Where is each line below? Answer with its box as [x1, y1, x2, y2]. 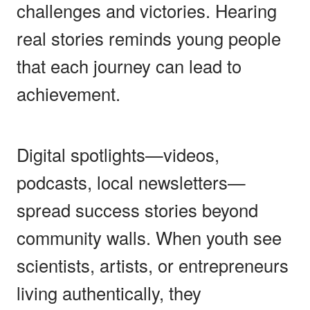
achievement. [17, 80, 120, 106]
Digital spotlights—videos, [17, 141, 219, 167]
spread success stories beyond [17, 197, 258, 222]
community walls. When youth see [17, 224, 282, 250]
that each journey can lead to [17, 53, 241, 78]
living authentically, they [17, 280, 201, 305]
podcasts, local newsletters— [17, 169, 246, 194]
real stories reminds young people [17, 25, 281, 51]
